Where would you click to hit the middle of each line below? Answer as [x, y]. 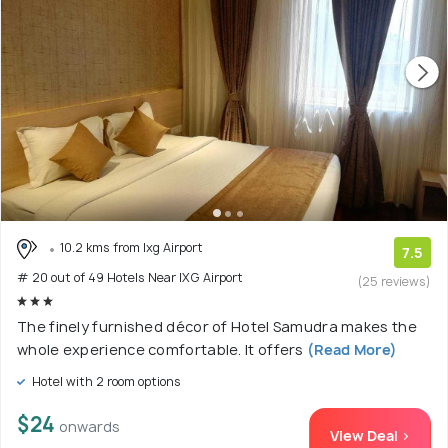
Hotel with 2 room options [105, 381]
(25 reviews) [394, 282]
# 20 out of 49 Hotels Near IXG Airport [130, 277]
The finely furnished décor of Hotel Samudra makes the [217, 326]
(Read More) [350, 349]
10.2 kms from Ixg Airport [131, 248]
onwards [89, 426]
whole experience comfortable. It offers [160, 349]
